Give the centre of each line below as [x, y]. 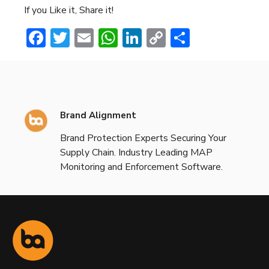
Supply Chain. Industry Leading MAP [136, 152]
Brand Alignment [98, 115]
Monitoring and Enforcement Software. [141, 167]
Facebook [85, 37]
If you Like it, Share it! [69, 10]
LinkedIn [177, 37]
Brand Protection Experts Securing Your [143, 138]
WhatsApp [165, 37]
